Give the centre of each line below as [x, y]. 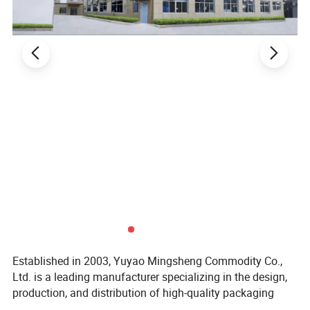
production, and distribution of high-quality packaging [144, 292]
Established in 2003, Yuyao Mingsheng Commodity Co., [148, 261]
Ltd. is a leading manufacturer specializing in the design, [150, 276]
